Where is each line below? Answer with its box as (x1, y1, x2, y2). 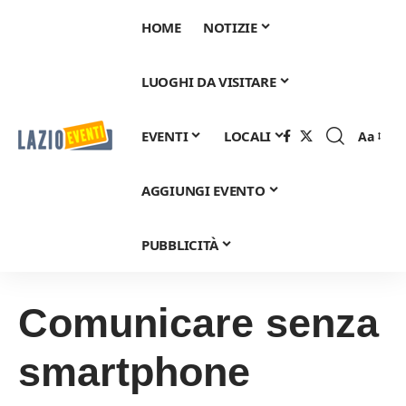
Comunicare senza (18, 300, 379, 346)
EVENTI (141, 127, 188, 145)
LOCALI (223, 127, 272, 145)
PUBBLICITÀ (141, 236, 218, 254)
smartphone (18, 349, 250, 395)
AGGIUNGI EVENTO (141, 181, 266, 199)
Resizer (357, 157, 401, 175)
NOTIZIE (202, 18, 257, 36)
